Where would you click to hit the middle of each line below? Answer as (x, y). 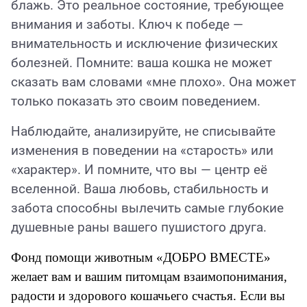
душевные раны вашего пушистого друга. (139, 228)
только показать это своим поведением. (136, 102)
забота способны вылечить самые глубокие (147, 209)
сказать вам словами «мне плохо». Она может (153, 83)
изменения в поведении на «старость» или (142, 151)
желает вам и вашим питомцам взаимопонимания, (149, 277)
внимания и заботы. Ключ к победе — (127, 25)
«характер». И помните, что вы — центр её (139, 170)
